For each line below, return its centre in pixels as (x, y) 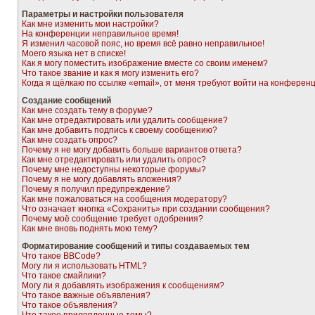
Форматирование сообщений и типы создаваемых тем (136, 246)
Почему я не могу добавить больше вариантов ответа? (132, 150)
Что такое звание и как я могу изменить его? (110, 73)
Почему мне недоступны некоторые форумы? (114, 169)
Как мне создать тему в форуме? (87, 110)
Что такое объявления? (70, 305)
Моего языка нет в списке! (74, 53)
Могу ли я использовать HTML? (84, 266)
